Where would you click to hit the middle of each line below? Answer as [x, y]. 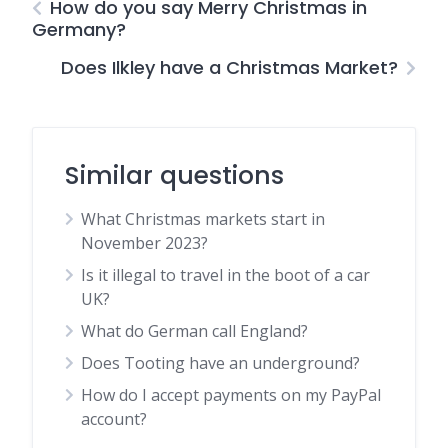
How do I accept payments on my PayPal [231, 395]
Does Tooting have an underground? [220, 363]
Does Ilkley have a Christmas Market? [229, 68]
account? [114, 419]
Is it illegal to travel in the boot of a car [225, 275]
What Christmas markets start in [203, 219]
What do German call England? [194, 331]
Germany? [79, 30]
